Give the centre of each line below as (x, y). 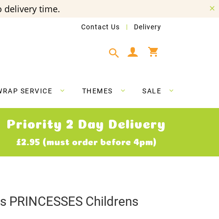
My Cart (171, 48)
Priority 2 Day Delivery (86, 122)
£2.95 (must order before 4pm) (86, 141)
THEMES (97, 91)
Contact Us (100, 27)
